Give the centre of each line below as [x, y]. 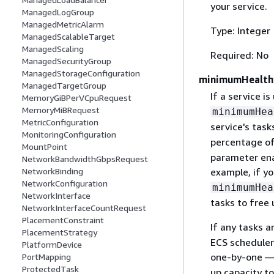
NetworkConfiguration [65, 183]
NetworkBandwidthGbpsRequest [85, 159]
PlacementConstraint [63, 220]
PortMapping [46, 257]
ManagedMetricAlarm [63, 24]
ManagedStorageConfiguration [81, 73]
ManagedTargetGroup [64, 86]
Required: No [239, 55]
